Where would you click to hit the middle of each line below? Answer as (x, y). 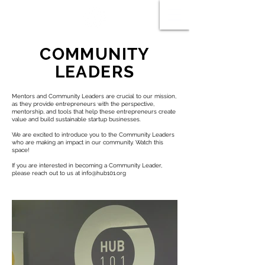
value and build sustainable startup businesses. (77, 119)
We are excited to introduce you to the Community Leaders (93, 135)
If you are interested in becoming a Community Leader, (87, 165)
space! (21, 150)
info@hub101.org (104, 173)
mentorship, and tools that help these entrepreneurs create (94, 112)
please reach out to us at (47, 173)
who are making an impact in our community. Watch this (88, 142)
